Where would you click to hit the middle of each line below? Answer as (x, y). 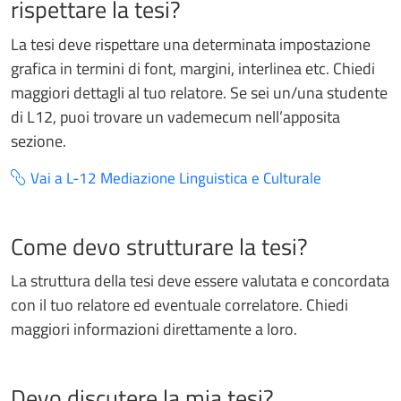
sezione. (38, 141)
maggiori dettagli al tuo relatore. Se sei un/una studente (199, 92)
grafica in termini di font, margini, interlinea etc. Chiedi (193, 68)
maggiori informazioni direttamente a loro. (154, 329)
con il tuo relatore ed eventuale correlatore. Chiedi (179, 305)
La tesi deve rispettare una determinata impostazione (191, 44)
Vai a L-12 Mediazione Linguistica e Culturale (176, 178)
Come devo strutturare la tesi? (159, 246)
